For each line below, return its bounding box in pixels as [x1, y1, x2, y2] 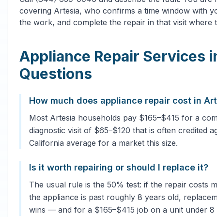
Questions [19, 64, 92, 82]
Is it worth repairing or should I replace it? [29, 162, 208, 172]
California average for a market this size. [29, 138, 178, 148]
